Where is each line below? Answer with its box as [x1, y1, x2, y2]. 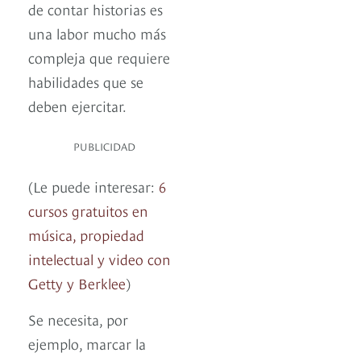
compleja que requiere [28, 47, 170, 68]
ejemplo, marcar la [28, 333, 146, 354]
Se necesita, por [28, 309, 128, 330]
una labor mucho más [28, 23, 166, 44]
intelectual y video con [28, 248, 171, 269]
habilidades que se [28, 71, 143, 92]
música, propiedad [28, 224, 144, 245]
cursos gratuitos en [28, 200, 148, 221]
